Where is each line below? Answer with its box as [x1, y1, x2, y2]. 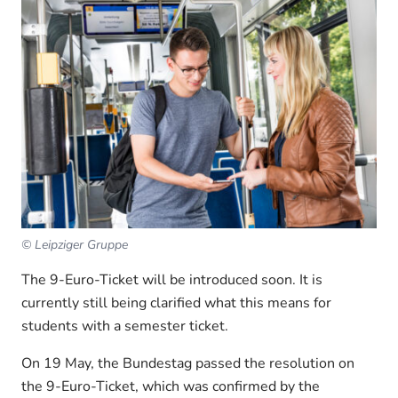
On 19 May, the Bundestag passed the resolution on [21, 353, 354, 373]
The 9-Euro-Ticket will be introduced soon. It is [21, 269, 322, 290]
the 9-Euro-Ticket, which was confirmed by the [21, 376, 320, 396]
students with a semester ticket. [21, 315, 228, 336]
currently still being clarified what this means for [21, 292, 331, 313]
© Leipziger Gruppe [21, 235, 128, 253]
